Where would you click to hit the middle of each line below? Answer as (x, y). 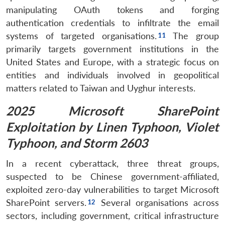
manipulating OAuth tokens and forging (113, 10)
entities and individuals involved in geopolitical (113, 75)
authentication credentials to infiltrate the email (113, 23)
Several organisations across (157, 202)
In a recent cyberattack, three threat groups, (113, 163)
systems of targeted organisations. (81, 36)
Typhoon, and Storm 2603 (77, 143)
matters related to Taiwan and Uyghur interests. (101, 88)
